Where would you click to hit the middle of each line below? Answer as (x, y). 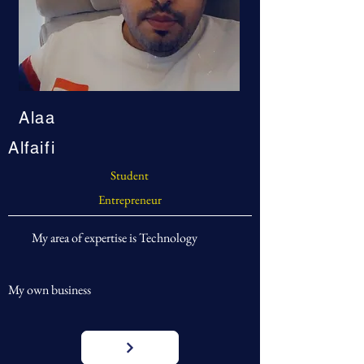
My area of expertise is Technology (115, 238)
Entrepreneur (130, 199)
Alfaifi (32, 148)
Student (129, 175)
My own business (50, 290)
